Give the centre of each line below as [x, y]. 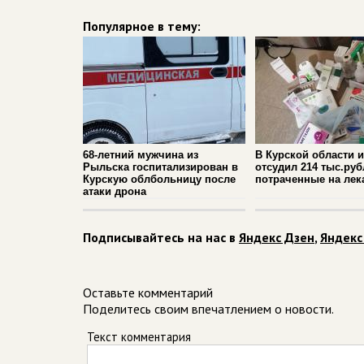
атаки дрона [115, 191]
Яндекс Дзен [277, 237]
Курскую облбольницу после [159, 179]
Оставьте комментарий [148, 292]
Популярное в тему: [142, 26]
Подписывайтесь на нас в [161, 237]
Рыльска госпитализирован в [160, 167]
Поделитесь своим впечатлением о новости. [208, 309]
